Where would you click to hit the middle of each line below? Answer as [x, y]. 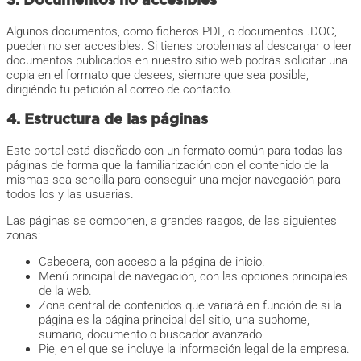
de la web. [65, 291]
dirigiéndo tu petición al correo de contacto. [120, 90]
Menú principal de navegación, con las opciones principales [193, 277]
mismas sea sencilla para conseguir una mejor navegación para [174, 180]
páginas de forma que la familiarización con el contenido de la [168, 166]
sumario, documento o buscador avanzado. [152, 335]
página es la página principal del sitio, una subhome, [174, 320]
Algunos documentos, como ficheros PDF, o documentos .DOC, [172, 32]
